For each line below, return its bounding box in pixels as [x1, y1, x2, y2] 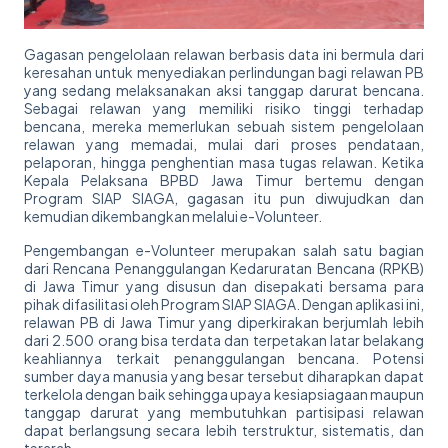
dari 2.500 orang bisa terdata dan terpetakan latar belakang [24, 331, 424, 350]
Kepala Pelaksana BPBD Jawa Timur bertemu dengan [24, 171, 424, 190]
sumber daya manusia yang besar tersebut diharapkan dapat [24, 367, 424, 386]
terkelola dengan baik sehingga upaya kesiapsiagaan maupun [24, 385, 424, 404]
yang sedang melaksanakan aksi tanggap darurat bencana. [24, 81, 424, 100]
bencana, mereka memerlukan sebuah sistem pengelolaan [24, 117, 424, 136]
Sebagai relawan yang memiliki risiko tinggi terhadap [24, 99, 424, 118]
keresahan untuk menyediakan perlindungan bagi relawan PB [24, 63, 424, 82]
